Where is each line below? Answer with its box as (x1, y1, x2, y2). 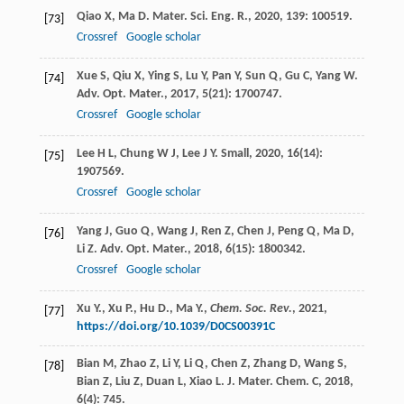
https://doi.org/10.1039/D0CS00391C (76, 320, 275, 335)
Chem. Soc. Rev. (209, 302, 292, 317)
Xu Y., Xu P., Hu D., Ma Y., (76, 302, 210, 317)
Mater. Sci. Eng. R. (151, 10, 248, 24)
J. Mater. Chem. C (226, 375, 318, 390)
